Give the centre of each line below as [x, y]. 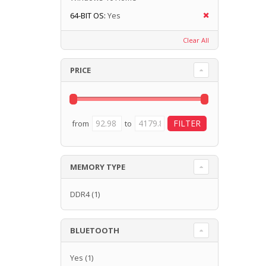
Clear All [196, 40]
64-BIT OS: [88, 15]
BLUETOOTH [95, 230]
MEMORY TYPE [98, 167]
